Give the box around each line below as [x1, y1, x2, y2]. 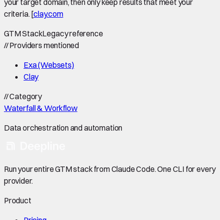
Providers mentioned [8, 40, 80, 50]
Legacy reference [42, 28, 103, 38]
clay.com [33, 8, 63, 19]
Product [4, 195, 31, 205]
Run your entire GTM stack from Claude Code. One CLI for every [4, 164, 216, 174]
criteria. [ [4, 8, 34, 19]
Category [8, 91, 42, 101]
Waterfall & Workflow [4, 103, 78, 113]
